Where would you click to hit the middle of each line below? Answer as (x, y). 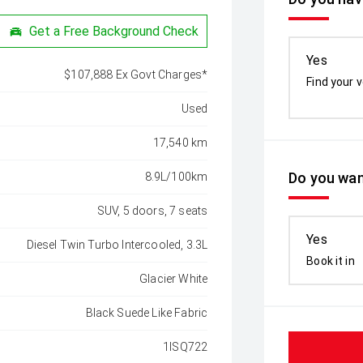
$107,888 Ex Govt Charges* (136, 75)
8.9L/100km (176, 177)
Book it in (331, 261)
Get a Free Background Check (114, 31)
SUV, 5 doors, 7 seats (152, 211)
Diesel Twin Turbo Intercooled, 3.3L (117, 245)
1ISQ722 (186, 347)
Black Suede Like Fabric (147, 313)
